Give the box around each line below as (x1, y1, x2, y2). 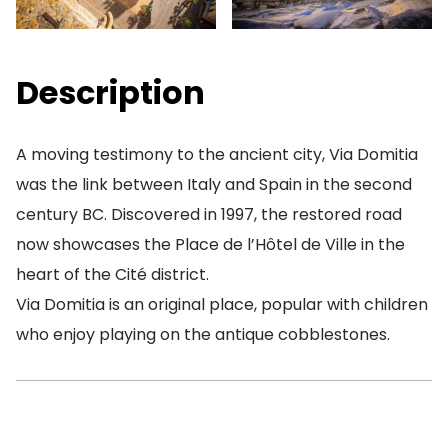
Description (16, 70, 205, 115)
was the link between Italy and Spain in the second (16, 173, 412, 196)
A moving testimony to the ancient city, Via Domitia (16, 143, 418, 166)
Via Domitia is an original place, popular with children (16, 293, 428, 316)
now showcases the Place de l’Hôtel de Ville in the (16, 233, 405, 256)
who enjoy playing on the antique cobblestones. (16, 323, 390, 346)
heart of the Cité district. (16, 263, 209, 286)
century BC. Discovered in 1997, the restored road (16, 203, 402, 226)
